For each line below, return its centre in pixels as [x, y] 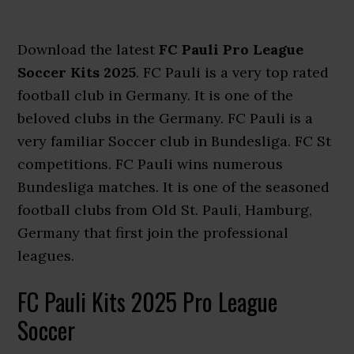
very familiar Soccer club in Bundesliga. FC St [175, 141]
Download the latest [88, 49]
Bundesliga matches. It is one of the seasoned [174, 187]
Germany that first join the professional [153, 233]
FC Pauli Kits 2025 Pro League [148, 301]
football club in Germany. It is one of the [156, 95]
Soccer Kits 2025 [77, 72]
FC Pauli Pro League [232, 49]
